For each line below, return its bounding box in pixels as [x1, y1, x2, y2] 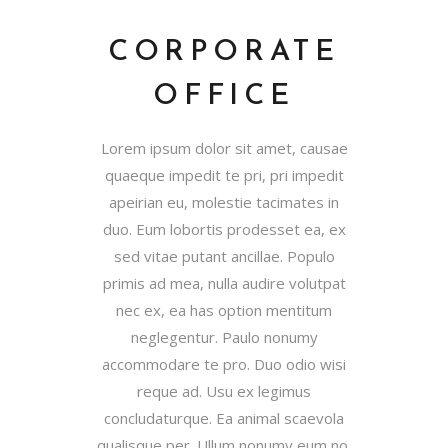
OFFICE [153, 82, 295, 112]
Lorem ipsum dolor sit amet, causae [100, 138, 348, 159]
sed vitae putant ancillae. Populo [113, 246, 335, 267]
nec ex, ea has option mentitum [116, 300, 332, 321]
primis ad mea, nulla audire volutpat [102, 273, 346, 294]
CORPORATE [107, 38, 341, 68]
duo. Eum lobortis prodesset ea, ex [102, 219, 346, 240]
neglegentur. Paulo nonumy [130, 327, 318, 348]
